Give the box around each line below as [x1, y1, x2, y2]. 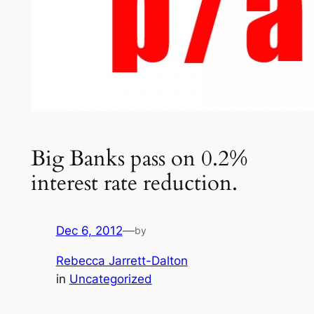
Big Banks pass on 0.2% [30, 143, 247, 173]
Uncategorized [69, 272, 152, 287]
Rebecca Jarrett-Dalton [55, 254, 188, 268]
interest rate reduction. [30, 168, 238, 198]
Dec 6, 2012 [55, 224, 123, 238]
